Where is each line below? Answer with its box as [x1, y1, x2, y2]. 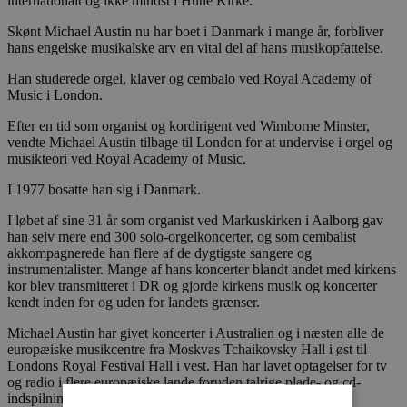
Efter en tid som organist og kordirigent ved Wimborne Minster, [7, 117, 370, 134]
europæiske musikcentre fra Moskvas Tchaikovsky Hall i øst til [7, 341, 367, 357]
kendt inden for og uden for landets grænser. [7, 293, 260, 310]
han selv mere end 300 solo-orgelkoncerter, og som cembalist [7, 228, 356, 244]
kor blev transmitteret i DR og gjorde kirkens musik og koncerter [7, 277, 377, 293]
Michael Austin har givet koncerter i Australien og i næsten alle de [7, 324, 384, 341]
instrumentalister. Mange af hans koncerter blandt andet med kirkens [7, 261, 396, 277]
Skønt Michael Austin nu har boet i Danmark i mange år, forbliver [7, 23, 383, 39]
